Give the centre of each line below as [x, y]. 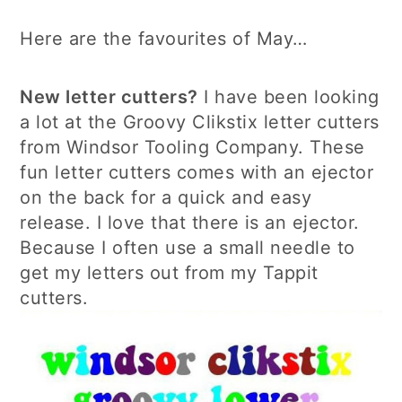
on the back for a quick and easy [166, 197]
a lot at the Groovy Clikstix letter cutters [200, 122]
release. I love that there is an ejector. [190, 223]
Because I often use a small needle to [188, 248]
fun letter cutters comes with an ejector [197, 172]
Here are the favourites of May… [164, 39]
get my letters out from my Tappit [169, 273]
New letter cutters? [109, 97]
